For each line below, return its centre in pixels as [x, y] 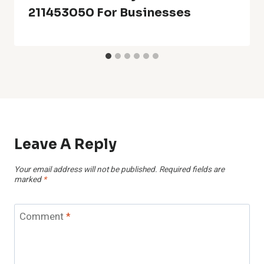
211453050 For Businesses [110, 12]
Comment [42, 217]
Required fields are [192, 170]
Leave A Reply [65, 144]
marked [29, 180]
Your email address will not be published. [86, 170]
